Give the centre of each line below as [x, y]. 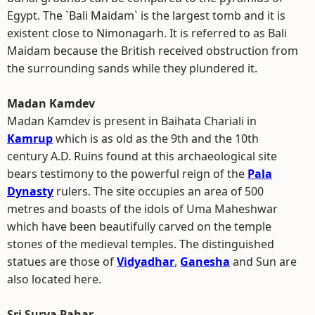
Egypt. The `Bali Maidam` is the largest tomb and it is [146, 15]
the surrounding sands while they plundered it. [132, 68]
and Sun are [263, 262]
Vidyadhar [146, 262]
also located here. [54, 279]
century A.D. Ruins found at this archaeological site [142, 156]
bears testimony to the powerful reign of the [127, 174]
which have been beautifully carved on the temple [139, 226]
